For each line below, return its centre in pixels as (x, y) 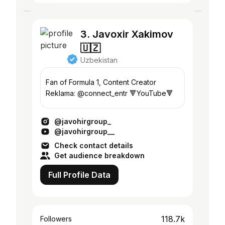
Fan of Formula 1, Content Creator (101, 82)
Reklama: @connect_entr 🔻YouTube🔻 (151, 93)
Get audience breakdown (99, 155)
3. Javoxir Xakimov (127, 34)
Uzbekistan (99, 60)
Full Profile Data (79, 175)
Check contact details (94, 145)
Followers (56, 219)
